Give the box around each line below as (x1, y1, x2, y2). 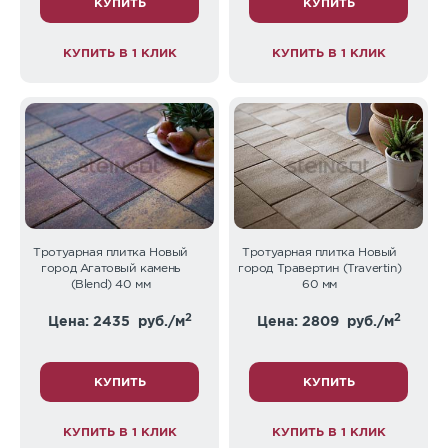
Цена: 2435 (47, 312, 134, 328)
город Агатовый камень (41, 260, 180, 274)
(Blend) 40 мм (70, 276, 151, 290)
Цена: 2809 (256, 312, 343, 328)
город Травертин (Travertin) (237, 260, 402, 274)
